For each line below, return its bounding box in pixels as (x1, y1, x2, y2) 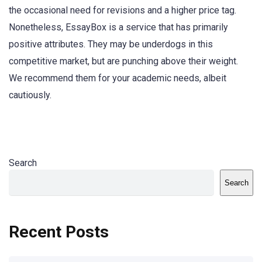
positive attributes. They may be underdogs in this (9, 39, 213, 50)
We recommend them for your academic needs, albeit (9, 73, 226, 84)
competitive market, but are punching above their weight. (9, 56, 238, 67)
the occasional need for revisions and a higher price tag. (9, 5, 236, 16)
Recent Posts (9, 222, 109, 242)
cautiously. (9, 89, 51, 101)
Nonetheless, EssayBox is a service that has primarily (9, 22, 228, 33)
